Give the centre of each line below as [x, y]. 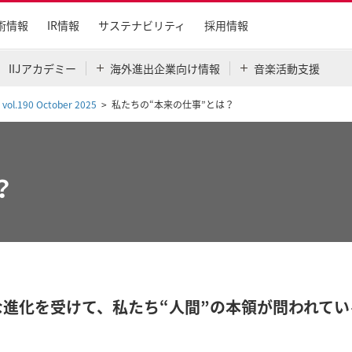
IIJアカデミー [42, 68]
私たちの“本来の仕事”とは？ [173, 104]
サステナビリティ [142, 25]
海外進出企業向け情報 [165, 68]
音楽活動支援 [287, 68]
